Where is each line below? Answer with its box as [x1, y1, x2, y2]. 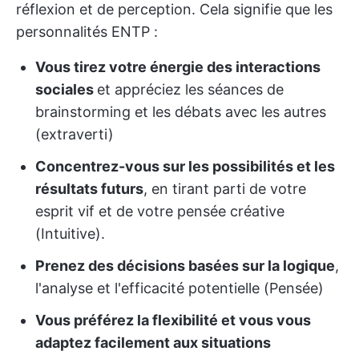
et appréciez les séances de [97, 81, 284, 98]
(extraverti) [35, 126, 114, 143]
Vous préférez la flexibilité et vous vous [35, 312, 311, 329]
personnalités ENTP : [16, 23, 158, 40]
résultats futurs [35, 180, 143, 197]
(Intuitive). [35, 225, 105, 242]
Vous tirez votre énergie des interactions [35, 58, 321, 75]
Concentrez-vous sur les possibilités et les [35, 158, 335, 175]
